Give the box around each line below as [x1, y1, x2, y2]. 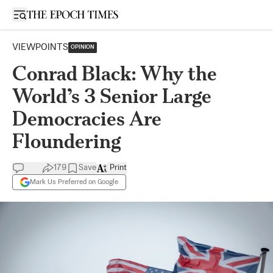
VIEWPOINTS [12, 43, 68, 52]
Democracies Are [12, 107, 161, 130]
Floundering [12, 129, 121, 153]
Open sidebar [19, 9, 71, 18]
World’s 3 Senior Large [12, 84, 211, 108]
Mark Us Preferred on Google [30, 178, 118, 186]
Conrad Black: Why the [12, 62, 217, 85]
